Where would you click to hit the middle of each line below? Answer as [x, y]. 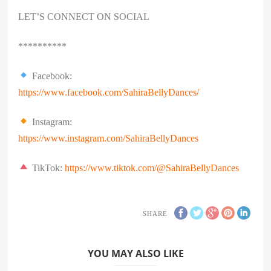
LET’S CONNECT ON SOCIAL [84, 16]
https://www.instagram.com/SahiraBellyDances [109, 138]
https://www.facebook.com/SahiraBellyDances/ [109, 92]
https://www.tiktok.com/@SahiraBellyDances [152, 168]
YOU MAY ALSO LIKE [135, 253]
